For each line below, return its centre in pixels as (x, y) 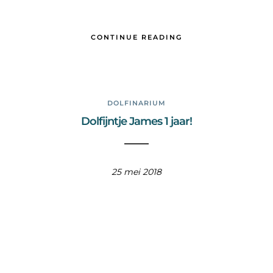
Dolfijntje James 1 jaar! (136, 121)
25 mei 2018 (136, 172)
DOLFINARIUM (136, 103)
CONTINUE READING (136, 37)
